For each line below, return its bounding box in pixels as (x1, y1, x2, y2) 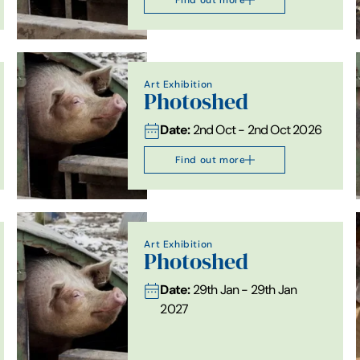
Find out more (174, 153, 246, 166)
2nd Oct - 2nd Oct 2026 (190, 121, 322, 137)
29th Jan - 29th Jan (190, 281, 297, 297)
